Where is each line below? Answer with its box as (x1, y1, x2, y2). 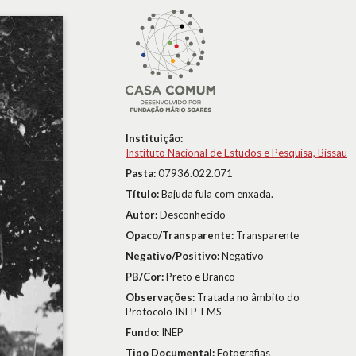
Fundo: (126, 326, 161, 339)
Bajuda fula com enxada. (161, 188, 273, 200)
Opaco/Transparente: (126, 229, 236, 242)
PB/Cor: (126, 270, 166, 283)
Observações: (126, 291, 197, 304)
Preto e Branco (166, 270, 235, 283)
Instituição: (126, 132, 183, 145)
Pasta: (126, 167, 158, 180)
